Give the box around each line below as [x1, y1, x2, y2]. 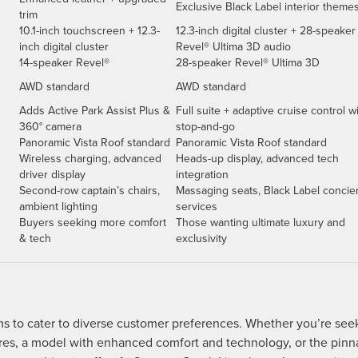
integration [176, 166, 229, 183]
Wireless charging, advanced [19, 150, 161, 167]
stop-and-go [176, 118, 235, 135]
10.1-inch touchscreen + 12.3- [19, 22, 160, 39]
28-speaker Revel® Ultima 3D [176, 54, 320, 71]
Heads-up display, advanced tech [176, 150, 339, 167]
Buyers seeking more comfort [19, 214, 166, 231]
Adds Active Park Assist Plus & [19, 102, 170, 119]
